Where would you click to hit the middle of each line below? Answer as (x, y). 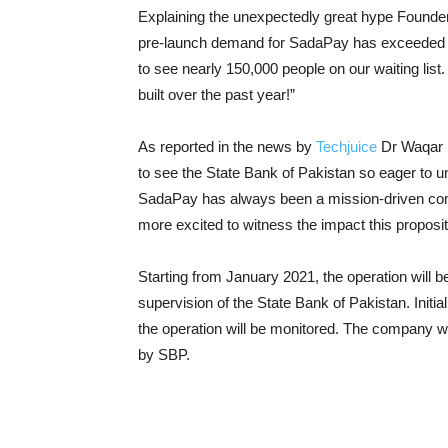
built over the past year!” (216, 94)
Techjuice (346, 146)
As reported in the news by (227, 146)
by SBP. (164, 354)
